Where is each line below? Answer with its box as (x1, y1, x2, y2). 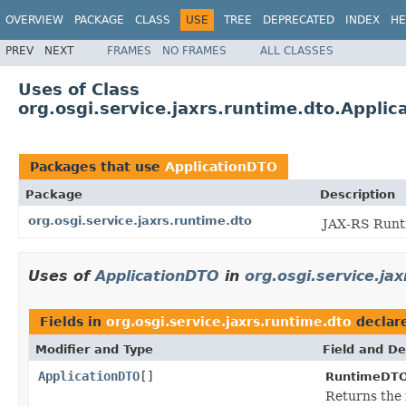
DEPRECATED (263, 14, 334, 26)
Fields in (40, 314, 106, 329)
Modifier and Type (35, 342, 153, 356)
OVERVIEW (5, 14, 63, 26)
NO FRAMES (162, 43, 227, 57)
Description (320, 187, 395, 201)
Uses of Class (18, 79, 140, 99)
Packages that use (30, 159, 165, 174)
